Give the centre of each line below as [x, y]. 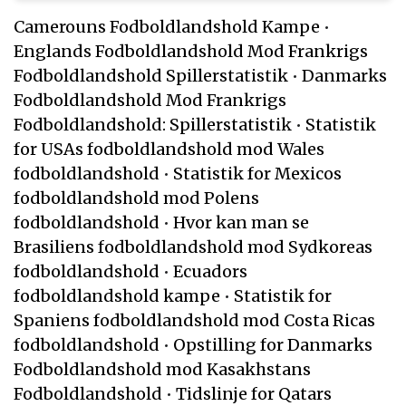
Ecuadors [210, 271]
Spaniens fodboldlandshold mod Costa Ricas [194, 320]
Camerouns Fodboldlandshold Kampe [167, 26]
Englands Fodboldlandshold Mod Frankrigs [191, 51]
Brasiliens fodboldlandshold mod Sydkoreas [193, 246]
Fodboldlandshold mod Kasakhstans [162, 369]
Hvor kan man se [241, 222]
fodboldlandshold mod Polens [136, 198]
